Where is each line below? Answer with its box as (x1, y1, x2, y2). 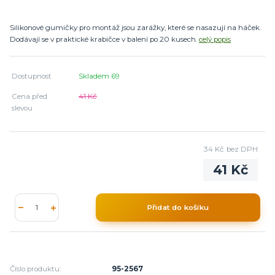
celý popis (199, 34, 231, 44)
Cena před (12, 91, 48, 101)
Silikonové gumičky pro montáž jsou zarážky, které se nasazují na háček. (10, 23, 261, 32)
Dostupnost (12, 71, 52, 80)
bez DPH (226, 144, 258, 153)
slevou (12, 103, 33, 112)
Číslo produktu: (10, 265, 61, 274)
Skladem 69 (79, 71, 122, 80)
